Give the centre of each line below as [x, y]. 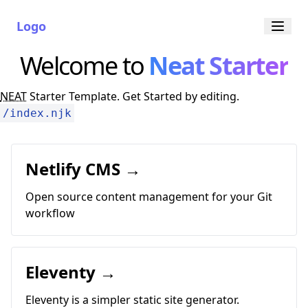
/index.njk [37, 113]
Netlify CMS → [83, 169]
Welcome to [85, 66]
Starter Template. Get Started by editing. [133, 96]
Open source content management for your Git [149, 197]
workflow [50, 213]
